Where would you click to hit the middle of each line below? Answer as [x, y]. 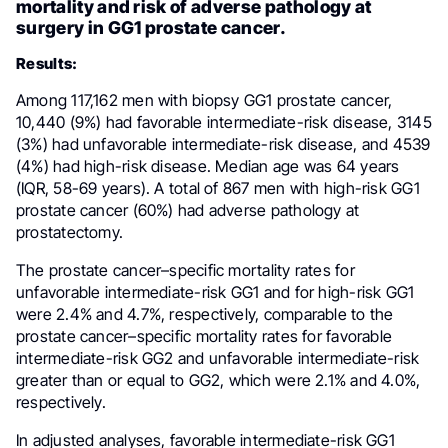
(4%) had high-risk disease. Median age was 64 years [208, 165]
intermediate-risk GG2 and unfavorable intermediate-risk [218, 357]
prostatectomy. [70, 231]
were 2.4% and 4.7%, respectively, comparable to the [205, 313]
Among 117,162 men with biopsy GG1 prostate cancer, [204, 99]
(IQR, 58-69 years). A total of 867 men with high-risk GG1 [218, 187]
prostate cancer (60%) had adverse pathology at [188, 209]
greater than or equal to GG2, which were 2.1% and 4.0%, [218, 379]
